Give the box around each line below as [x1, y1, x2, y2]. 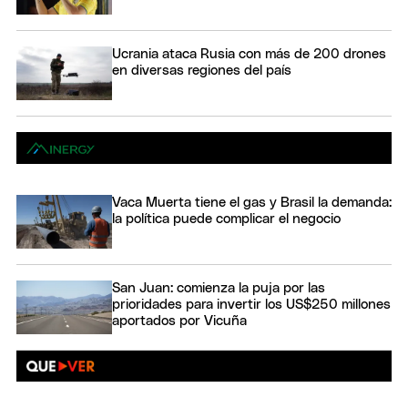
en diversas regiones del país [112, 63, 291, 77]
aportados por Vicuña [112, 314, 247, 329]
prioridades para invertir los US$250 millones [112, 298, 391, 312]
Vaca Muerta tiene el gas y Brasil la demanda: [112, 195, 392, 209]
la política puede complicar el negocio [112, 211, 341, 226]
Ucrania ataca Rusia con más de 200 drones [112, 46, 386, 61]
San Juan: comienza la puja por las [112, 281, 325, 296]
